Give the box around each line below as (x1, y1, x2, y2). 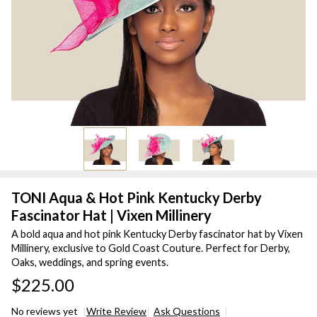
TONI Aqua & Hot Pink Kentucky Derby (11, 188, 262, 206)
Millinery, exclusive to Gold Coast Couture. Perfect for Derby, (11, 241, 290, 254)
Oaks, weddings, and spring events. (11, 255, 168, 268)
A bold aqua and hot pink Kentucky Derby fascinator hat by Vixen (11, 227, 303, 240)
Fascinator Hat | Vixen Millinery (11, 206, 212, 224)
